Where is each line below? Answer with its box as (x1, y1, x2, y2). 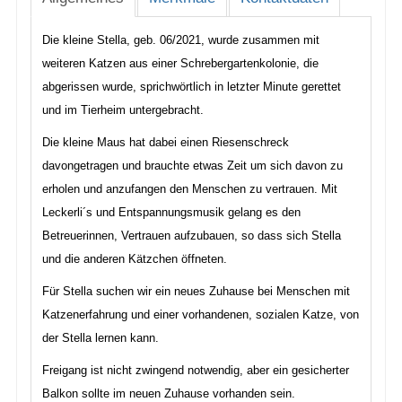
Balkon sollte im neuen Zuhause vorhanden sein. (42, 387, 295, 400)
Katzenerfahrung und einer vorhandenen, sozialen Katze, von (42, 308, 359, 321)
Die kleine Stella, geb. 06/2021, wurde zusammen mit (42, 33, 319, 47)
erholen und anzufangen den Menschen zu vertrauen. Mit (42, 182, 337, 196)
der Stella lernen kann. (42, 331, 159, 345)
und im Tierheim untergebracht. (42, 103, 204, 117)
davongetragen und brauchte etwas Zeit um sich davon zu (42, 159, 343, 172)
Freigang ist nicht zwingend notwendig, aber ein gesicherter (42, 363, 349, 377)
